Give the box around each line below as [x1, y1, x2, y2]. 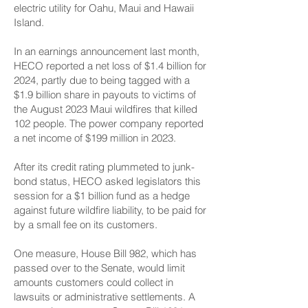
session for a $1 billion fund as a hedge [14, 189, 190, 202]
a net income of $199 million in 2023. [14, 131, 176, 144]
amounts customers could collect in [14, 276, 173, 289]
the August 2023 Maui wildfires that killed [14, 102, 197, 115]
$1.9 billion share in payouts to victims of [14, 88, 196, 101]
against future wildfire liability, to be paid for [14, 203, 206, 217]
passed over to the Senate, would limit [14, 261, 185, 274]
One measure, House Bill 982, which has [14, 247, 197, 260]
